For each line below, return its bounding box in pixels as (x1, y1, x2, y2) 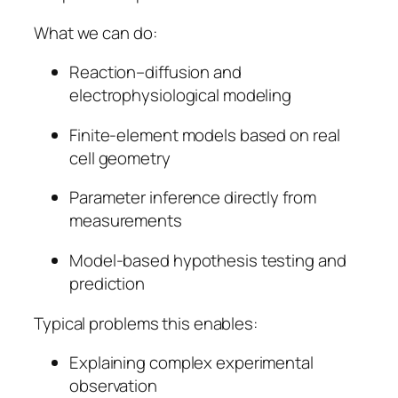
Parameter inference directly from (69, 186, 316, 210)
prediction (69, 272, 148, 296)
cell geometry (69, 146, 174, 170)
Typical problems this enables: (34, 311, 261, 335)
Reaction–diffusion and (69, 60, 242, 84)
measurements (69, 209, 186, 233)
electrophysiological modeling (69, 84, 295, 107)
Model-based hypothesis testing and (69, 249, 346, 273)
